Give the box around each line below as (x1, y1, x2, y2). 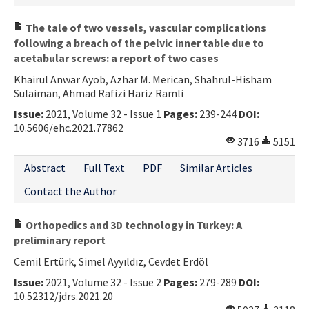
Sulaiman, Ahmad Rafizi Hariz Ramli (14, 86, 183, 100)
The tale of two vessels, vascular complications (23, 20, 266, 34)
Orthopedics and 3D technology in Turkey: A (23, 217, 242, 232)
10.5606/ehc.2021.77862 (14, 120, 123, 134)
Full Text (83, 160, 125, 175)
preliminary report (14, 232, 106, 247)
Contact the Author (24, 183, 117, 198)
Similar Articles (180, 160, 252, 175)
